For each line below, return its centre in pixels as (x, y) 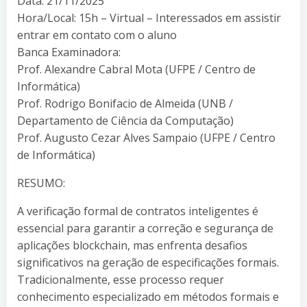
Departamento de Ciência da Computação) (125, 120)
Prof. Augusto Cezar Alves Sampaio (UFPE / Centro (146, 137)
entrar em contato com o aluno (97, 35)
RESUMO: (41, 183)
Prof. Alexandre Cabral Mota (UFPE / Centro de (136, 69)
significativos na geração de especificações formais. (148, 262)
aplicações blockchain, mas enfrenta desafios (132, 245)
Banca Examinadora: (69, 52)
